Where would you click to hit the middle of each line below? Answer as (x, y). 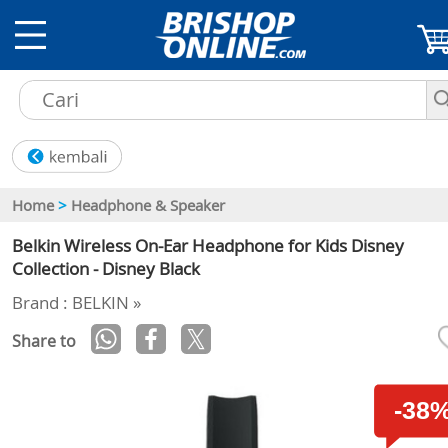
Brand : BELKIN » (76, 303)
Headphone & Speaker (148, 205)
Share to (44, 341)
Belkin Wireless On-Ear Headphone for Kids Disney (208, 245)
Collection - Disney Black (106, 268)
